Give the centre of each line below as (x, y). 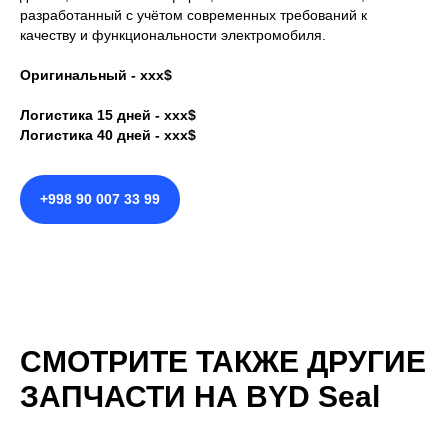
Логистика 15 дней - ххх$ (108, 114)
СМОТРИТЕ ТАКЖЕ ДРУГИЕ (223, 361)
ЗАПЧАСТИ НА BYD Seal (200, 396)
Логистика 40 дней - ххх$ (108, 134)
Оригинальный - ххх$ (96, 74)
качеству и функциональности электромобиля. (173, 34)
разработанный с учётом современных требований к (193, 14)
